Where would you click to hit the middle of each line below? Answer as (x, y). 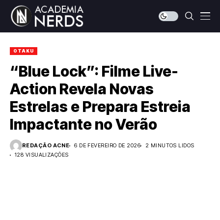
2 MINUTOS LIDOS (170, 145)
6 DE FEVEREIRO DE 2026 (107, 145)
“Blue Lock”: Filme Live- (94, 71)
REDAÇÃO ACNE (46, 145)
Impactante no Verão (83, 124)
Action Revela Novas (82, 89)
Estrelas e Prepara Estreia (100, 107)
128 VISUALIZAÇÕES (42, 155)
